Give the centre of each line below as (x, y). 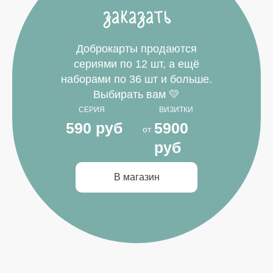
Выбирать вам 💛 (136, 94)
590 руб (94, 128)
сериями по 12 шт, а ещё (136, 64)
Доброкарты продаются (136, 49)
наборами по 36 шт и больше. (136, 79)
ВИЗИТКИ (176, 110)
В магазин (136, 177)
